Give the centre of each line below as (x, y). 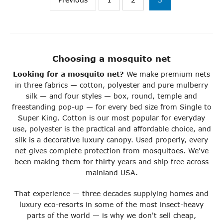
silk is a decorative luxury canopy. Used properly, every (111, 140)
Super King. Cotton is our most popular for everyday (111, 118)
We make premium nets (167, 74)
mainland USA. (111, 173)
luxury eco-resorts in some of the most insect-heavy (111, 205)
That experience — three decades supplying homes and (111, 194)
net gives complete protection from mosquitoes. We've (111, 151)
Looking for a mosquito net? (68, 74)
